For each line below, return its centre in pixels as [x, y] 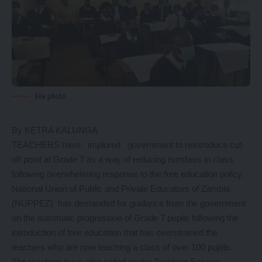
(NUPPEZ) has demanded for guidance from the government [129, 204]
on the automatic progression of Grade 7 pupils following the [125, 218]
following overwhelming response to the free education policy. [128, 174]
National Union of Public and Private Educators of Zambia [121, 189]
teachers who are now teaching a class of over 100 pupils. [122, 247]
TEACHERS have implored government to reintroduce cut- [128, 145]
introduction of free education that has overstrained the [115, 233]
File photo [51, 96]
